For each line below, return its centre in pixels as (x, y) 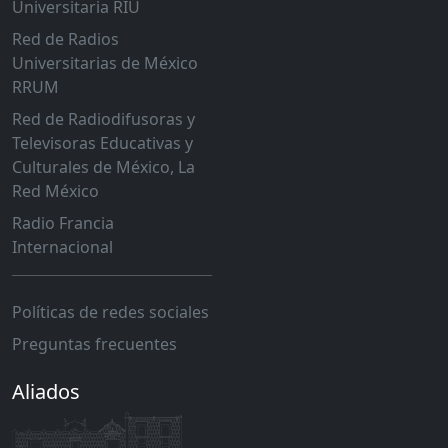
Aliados (46, 391)
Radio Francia (63, 223)
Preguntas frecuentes (94, 344)
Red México (55, 191)
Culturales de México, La (103, 167)
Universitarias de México (105, 63)
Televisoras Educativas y (102, 143)
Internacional (62, 247)
